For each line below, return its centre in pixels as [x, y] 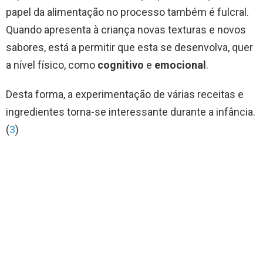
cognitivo [121, 65]
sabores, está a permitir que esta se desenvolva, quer [129, 48]
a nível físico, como [52, 65]
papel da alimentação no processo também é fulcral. [127, 12]
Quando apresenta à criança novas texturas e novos [126, 30]
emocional [180, 65]
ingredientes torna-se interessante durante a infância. [131, 112]
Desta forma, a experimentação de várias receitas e [125, 95]
